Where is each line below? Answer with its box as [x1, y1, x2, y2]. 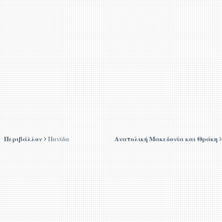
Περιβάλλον [4, 134, 42, 143]
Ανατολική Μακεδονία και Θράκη [114, 134, 218, 143]
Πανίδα [48, 134, 69, 143]
